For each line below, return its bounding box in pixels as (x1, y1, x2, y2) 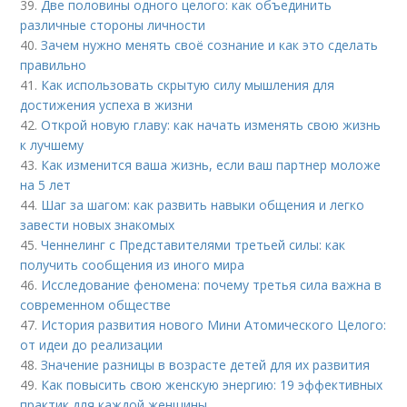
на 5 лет (20, 176, 72, 194)
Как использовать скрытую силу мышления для (41, 76, 335, 94)
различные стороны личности (20, 16, 206, 35)
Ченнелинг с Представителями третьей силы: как (41, 236, 346, 254)
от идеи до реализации (20, 336, 164, 354)
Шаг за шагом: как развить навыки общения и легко (41, 196, 365, 214)
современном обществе (20, 296, 172, 314)
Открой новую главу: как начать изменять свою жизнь (41, 116, 382, 134)
